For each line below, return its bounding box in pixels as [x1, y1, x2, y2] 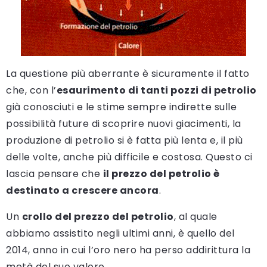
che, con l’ [6, 83, 57, 97]
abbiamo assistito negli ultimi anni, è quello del [6, 226, 235, 240]
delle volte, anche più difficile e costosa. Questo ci [6, 150, 253, 164]
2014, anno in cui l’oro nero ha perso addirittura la [6, 243, 250, 257]
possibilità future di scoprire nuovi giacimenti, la [6, 116, 241, 131]
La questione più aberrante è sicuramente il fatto [6, 66, 250, 80]
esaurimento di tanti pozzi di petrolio [56, 83, 257, 97]
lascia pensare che [6, 166, 103, 181]
